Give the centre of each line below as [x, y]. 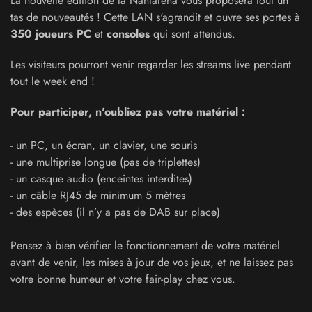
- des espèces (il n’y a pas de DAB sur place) [117, 212]
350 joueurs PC [51, 34]
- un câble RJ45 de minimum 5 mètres [98, 195]
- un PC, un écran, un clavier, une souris [104, 145]
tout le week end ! [54, 81]
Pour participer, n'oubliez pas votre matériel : [128, 112]
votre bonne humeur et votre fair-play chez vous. [123, 279]
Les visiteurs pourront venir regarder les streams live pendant [151, 64]
